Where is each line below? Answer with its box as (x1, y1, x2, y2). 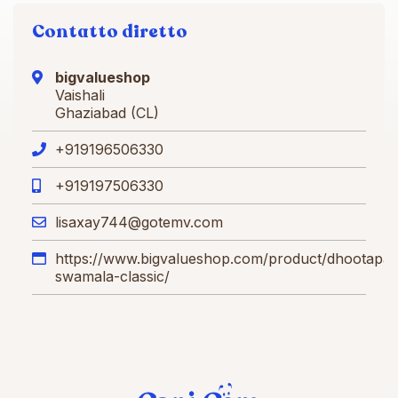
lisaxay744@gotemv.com (55, 212, 223, 231)
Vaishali (55, 85, 105, 104)
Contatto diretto (32, 19, 187, 44)
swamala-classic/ (55, 267, 170, 285)
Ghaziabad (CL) (55, 103, 159, 122)
